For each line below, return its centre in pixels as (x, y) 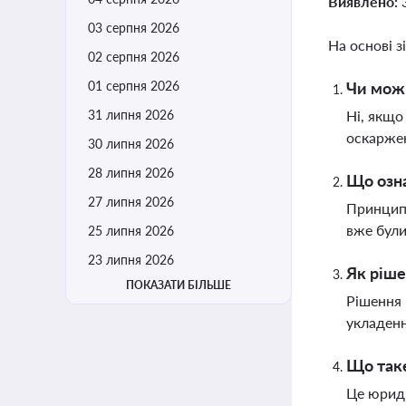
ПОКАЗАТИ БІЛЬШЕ (179, 285)
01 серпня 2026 (134, 86)
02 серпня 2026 (134, 57)
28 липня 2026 (131, 173)
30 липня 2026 (131, 144)
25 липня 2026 (131, 231)
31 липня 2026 (131, 115)
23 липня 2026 (131, 260)
